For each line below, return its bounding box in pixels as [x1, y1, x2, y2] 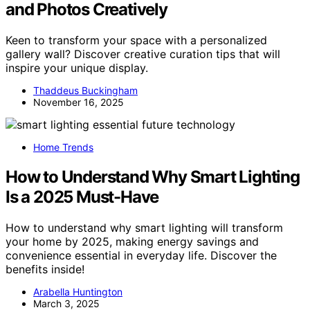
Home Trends [33, 140, 93, 153]
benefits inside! [6, 262, 84, 276]
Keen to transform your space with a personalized [6, 33, 267, 47]
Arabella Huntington [33, 285, 122, 298]
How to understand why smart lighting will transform [6, 220, 283, 235]
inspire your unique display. [6, 60, 148, 75]
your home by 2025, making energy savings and [6, 234, 259, 248]
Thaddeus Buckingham [33, 84, 138, 96]
